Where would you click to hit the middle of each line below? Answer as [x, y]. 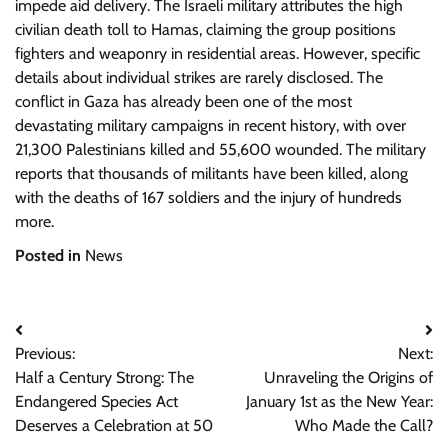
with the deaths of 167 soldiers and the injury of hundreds [208, 197]
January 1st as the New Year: [339, 401]
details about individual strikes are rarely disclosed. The [199, 77]
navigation [68, 370]
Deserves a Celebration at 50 [114, 425]
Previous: [45, 353]
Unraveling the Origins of [348, 377]
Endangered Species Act [96, 401]
